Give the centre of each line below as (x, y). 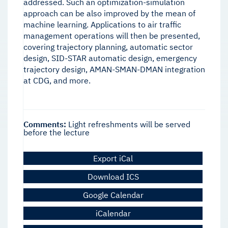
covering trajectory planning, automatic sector (108, 47)
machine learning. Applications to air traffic (102, 25)
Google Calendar (113, 195)
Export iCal (113, 159)
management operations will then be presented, (112, 36)
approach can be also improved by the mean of (109, 13)
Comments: (45, 124)
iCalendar (113, 213)
